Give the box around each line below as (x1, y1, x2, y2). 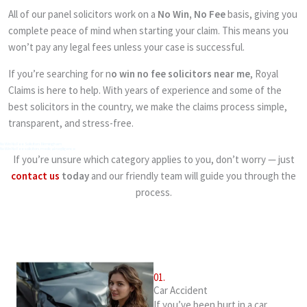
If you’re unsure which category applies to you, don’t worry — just (12, 152, 295, 166)
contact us (11, 169, 60, 182)
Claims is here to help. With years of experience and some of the (8, 83, 282, 97)
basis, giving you (225, 7, 297, 21)
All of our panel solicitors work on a (8, 7, 158, 21)
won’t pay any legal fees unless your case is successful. (8, 40, 245, 53)
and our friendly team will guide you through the (89, 169, 296, 182)
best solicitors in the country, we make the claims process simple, (8, 99, 287, 113)
